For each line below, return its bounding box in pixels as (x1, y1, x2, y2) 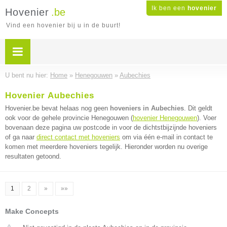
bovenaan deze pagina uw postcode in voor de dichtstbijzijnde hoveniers (5, 124, 217, 131)
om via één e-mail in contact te (120, 133, 213, 141)
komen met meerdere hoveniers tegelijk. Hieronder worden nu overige (5, 143, 208, 150)
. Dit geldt (184, 104, 212, 112)
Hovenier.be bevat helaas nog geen (5, 104, 110, 112)
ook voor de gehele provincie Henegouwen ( (5, 114, 133, 122)
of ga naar (5, 133, 36, 141)
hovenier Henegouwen (133, 114, 197, 122)
